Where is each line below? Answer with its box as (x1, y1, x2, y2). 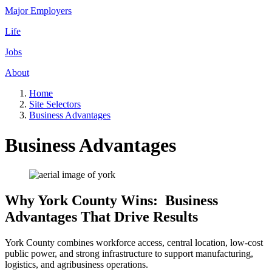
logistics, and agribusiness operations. (5, 259, 148, 270)
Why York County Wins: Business (5, 192, 218, 209)
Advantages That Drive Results (5, 209, 198, 225)
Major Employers (5, 5, 72, 16)
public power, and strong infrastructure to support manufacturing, (5, 248, 253, 259)
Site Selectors (29, 99, 81, 110)
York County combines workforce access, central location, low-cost (5, 237, 263, 248)
